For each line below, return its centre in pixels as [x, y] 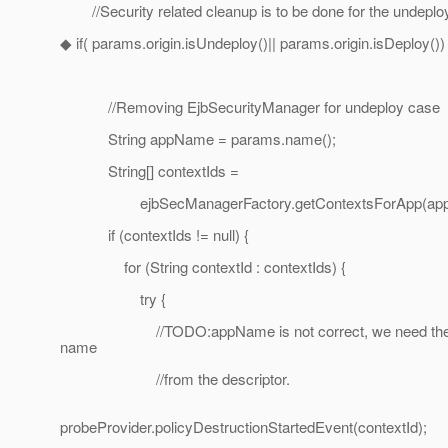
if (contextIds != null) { [154, 235]
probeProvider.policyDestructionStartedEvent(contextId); [243, 427]
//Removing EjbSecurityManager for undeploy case [250, 107]
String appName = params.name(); [198, 139]
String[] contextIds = [149, 171]
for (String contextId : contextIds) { [203, 267]
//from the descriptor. [175, 379]
